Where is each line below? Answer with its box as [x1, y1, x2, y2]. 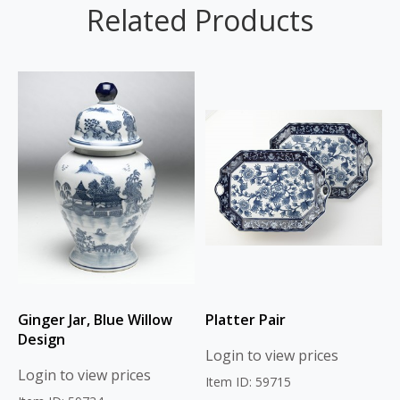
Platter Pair [205, 310, 286, 330]
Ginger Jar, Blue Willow [18, 310, 172, 330]
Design [18, 329, 65, 350]
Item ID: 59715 [205, 373, 291, 391]
